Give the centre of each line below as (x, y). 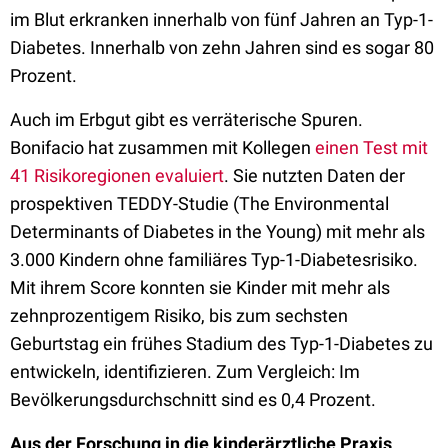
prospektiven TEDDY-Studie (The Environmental (199, 203)
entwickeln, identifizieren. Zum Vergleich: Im (185, 371)
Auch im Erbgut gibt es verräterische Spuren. (186, 119)
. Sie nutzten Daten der (314, 175)
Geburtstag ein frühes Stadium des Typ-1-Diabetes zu (221, 343)
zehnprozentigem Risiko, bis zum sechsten (179, 315)
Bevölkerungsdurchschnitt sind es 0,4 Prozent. (195, 399)
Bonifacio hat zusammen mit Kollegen (162, 147)
